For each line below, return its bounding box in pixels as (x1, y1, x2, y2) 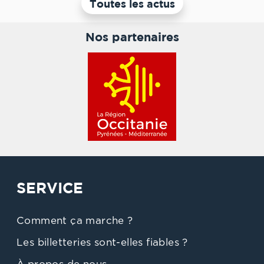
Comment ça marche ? (16, 217, 133, 226)
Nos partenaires (85, 30, 179, 44)
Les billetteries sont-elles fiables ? (16, 239, 188, 248)
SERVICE (16, 179, 83, 197)
